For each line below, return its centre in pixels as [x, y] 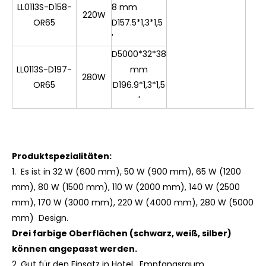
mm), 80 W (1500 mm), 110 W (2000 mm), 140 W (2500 [126, 187]
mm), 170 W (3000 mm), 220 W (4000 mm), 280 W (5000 [133, 202]
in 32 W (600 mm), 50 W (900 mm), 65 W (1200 [142, 172]
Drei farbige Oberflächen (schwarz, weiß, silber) [122, 233]
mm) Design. [40, 218]
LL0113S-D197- [44, 69]
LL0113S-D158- [44, 7]
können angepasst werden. [75, 249]
